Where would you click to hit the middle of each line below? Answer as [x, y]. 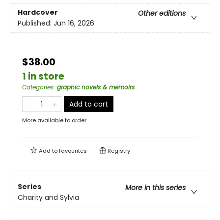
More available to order [54, 120]
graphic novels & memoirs [96, 87]
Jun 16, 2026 [74, 23]
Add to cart [89, 104]
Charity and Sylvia [48, 198]
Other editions [162, 14]
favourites [73, 151]
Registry [118, 151]
